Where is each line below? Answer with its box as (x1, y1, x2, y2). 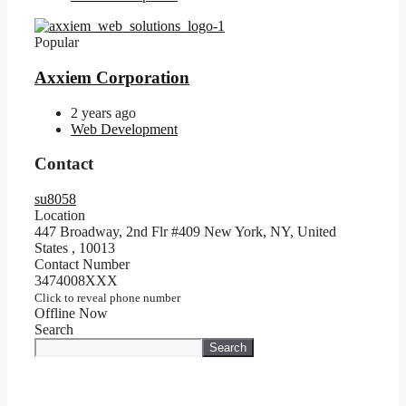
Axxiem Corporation (34, 67, 189, 87)
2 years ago (71, 104, 136, 121)
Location (34, 208, 85, 224)
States (34, 240, 72, 256)
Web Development (71, 121, 178, 137)
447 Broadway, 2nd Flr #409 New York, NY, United (34, 224, 336, 240)
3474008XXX (34, 273, 118, 289)
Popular (34, 34, 79, 51)
